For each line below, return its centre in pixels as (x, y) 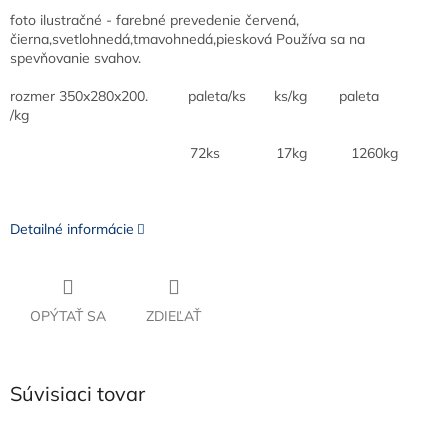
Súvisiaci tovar (77, 394)
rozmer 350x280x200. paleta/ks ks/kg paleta (194, 96)
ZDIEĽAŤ (173, 316)
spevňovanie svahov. (75, 58)
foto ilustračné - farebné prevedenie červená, (154, 20)
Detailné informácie (72, 229)
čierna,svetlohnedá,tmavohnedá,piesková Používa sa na (187, 39)
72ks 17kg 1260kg (204, 153)
